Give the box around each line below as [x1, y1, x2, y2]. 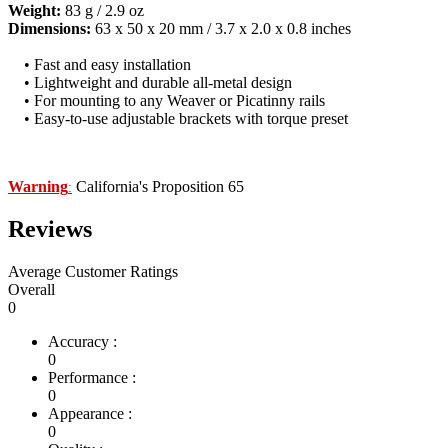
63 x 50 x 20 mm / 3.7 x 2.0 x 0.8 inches [91, 19, 351, 37]
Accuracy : [48, 332, 117, 350]
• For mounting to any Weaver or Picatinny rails [8, 91, 325, 109]
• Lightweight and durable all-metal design [8, 73, 292, 91]
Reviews [8, 215, 92, 242]
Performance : [48, 368, 136, 386]
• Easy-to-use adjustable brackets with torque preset [8, 109, 348, 127]
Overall [8, 280, 55, 298]
